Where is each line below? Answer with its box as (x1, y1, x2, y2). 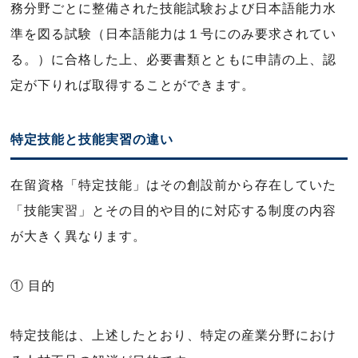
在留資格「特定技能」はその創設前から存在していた (10, 178, 336, 192)
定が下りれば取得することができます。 (10, 78, 255, 92)
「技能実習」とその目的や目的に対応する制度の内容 (10, 204, 336, 217)
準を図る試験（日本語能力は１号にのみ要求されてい (10, 27, 336, 41)
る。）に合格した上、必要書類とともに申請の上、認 (10, 53, 336, 66)
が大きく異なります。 (10, 229, 147, 243)
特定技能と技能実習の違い (10, 133, 173, 146)
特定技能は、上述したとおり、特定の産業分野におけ (10, 328, 336, 342)
